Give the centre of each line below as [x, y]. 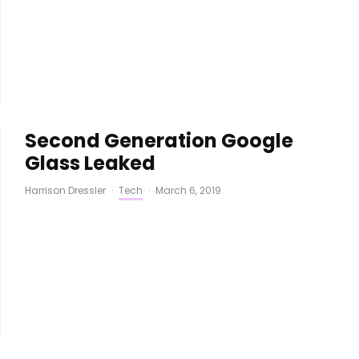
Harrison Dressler [65, 191]
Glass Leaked [90, 163]
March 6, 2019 [188, 191]
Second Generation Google [159, 141]
